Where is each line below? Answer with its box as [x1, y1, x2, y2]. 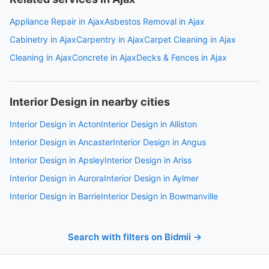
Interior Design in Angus [113, 137, 206, 147]
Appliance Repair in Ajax [10, 16, 104, 26]
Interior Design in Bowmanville [101, 191, 218, 201]
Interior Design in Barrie [10, 191, 101, 201]
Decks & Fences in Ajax [136, 52, 227, 62]
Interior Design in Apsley [10, 155, 104, 165]
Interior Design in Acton [10, 119, 101, 129]
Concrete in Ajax [72, 52, 136, 62]
